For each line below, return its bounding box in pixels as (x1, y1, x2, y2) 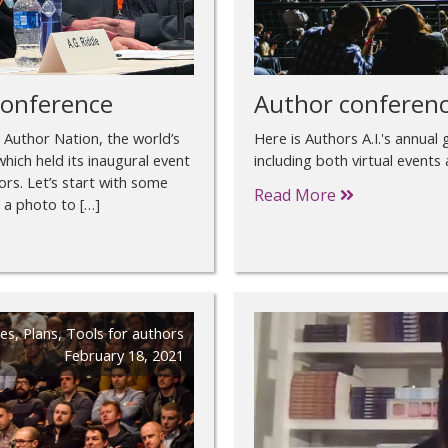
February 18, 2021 (64, 344, 184, 365)
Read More (254, 183, 340, 206)
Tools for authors (66, 322, 184, 343)
